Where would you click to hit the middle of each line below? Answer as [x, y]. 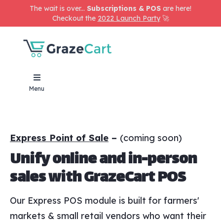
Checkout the [75, 18]
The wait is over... [58, 8]
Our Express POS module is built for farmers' [105, 200]
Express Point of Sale [59, 138]
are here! [176, 8]
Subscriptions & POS [124, 8]
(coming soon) [151, 138]
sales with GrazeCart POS [98, 178]
